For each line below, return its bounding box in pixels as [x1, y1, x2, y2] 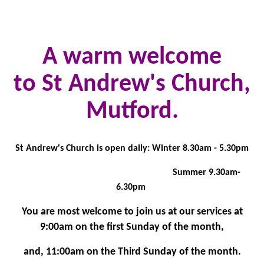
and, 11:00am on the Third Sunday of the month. [23, 246, 241, 258]
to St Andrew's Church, [14, 71, 250, 97]
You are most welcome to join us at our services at [21, 206, 243, 217]
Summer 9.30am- [24, 168, 240, 177]
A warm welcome [42, 44, 222, 70]
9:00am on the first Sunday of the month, [40, 222, 224, 233]
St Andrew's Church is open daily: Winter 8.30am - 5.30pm [15, 144, 249, 153]
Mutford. [85, 98, 179, 124]
